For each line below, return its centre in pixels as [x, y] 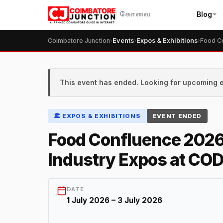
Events [123, 41]
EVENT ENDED [177, 116]
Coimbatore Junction [79, 41]
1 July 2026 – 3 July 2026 [114, 201]
